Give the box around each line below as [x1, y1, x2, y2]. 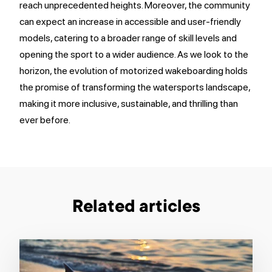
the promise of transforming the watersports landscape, [19, 81, 250, 93]
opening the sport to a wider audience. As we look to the [19, 49, 248, 60]
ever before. [19, 114, 70, 126]
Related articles [72, 199, 200, 218]
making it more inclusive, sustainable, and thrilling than [19, 98, 238, 109]
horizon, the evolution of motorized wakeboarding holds [19, 65, 248, 76]
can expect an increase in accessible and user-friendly [19, 16, 241, 27]
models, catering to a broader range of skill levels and [19, 32, 237, 44]
